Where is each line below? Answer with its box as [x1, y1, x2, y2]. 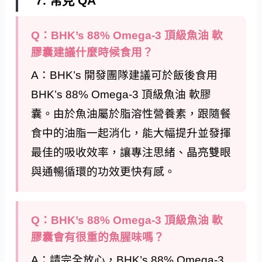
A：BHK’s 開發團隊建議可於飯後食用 [31, 69, 218, 82]
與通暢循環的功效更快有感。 [31, 166, 176, 178]
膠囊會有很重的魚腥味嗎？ [31, 231, 165, 244]
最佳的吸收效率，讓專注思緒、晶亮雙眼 [31, 146, 232, 159]
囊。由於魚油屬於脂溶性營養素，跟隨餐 [31, 108, 232, 120]
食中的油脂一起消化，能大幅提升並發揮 [31, 127, 232, 140]
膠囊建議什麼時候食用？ [31, 46, 154, 59]
